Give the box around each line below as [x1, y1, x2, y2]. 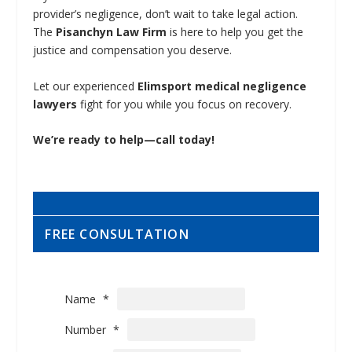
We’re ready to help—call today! [33, 132, 215, 148]
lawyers [33, 96, 78, 112]
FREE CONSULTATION [45, 225, 189, 244]
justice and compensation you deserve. [33, 42, 233, 58]
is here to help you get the [167, 24, 304, 40]
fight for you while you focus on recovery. [77, 96, 292, 112]
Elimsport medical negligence [137, 78, 307, 93]
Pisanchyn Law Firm [56, 24, 167, 40]
